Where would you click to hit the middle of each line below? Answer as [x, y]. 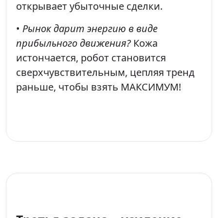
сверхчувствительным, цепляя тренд [105, 72]
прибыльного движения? [73, 43]
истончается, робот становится [91, 57]
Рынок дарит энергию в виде [90, 28]
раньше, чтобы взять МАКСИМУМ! [99, 87]
